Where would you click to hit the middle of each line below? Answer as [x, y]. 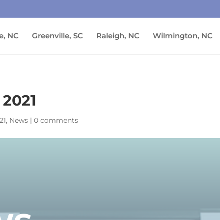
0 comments [56, 120]
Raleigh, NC [118, 36]
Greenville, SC [57, 36]
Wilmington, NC [183, 36]
